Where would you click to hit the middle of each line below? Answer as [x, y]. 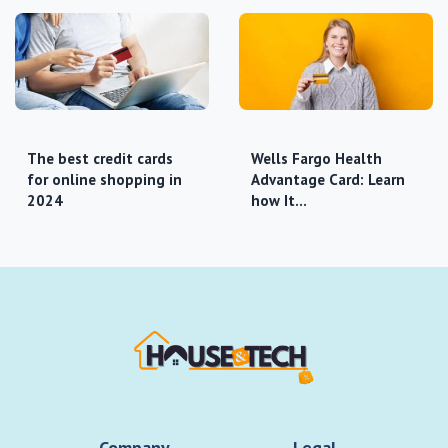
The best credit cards [100, 158]
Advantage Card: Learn [328, 179]
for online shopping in [104, 179]
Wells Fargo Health [316, 158]
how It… [279, 200]
